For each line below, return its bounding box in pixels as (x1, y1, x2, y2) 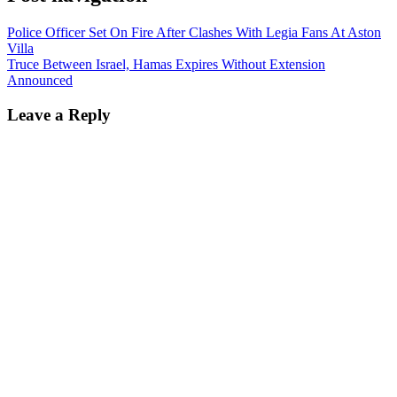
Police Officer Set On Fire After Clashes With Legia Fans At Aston (7, 25, 381, 41)
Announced (7, 73, 73, 89)
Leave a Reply (7, 105, 111, 125)
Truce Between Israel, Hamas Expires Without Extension (7, 57, 325, 73)
